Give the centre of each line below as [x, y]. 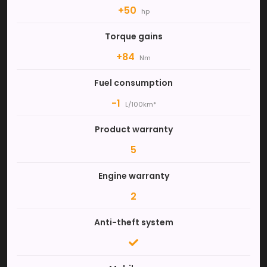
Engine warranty [133, 176]
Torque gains [133, 36]
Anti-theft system [133, 222]
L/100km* [140, 104]
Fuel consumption [133, 83]
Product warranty [133, 129]
